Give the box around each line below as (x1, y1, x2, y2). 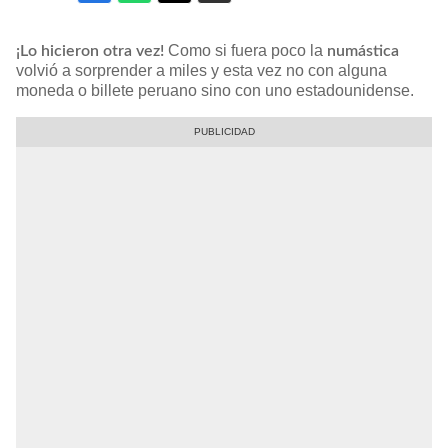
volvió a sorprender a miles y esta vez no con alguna (16, 60, 387, 80)
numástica (327, 42, 399, 59)
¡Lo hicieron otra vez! (16, 42, 168, 59)
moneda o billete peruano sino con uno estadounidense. (16, 80, 414, 100)
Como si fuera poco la (168, 40, 327, 60)
